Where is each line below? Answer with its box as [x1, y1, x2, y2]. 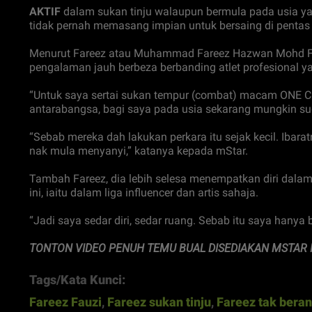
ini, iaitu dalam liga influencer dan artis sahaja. [29, 186, 258, 200]
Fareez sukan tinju [107, 295, 211, 310]
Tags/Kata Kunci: [29, 272, 125, 288]
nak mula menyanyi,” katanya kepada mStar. [29, 144, 248, 158]
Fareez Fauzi [29, 295, 102, 310]
